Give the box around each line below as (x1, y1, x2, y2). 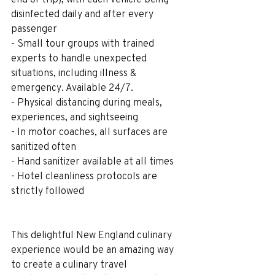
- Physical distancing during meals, (11, 95, 165, 109)
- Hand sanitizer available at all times (11, 154, 174, 168)
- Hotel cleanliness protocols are (11, 169, 160, 182)
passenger (11, 21, 57, 35)
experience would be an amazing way (11, 242, 176, 256)
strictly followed (11, 184, 84, 197)
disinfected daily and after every (11, 7, 156, 20)
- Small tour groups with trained (11, 36, 157, 50)
